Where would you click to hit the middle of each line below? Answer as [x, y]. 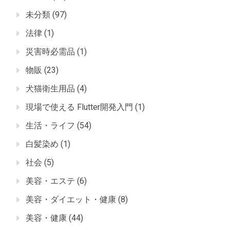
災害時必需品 [50, 51]
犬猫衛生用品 [50, 88]
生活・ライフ [50, 125]
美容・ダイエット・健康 [71, 199]
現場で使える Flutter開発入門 [79, 107]
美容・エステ [50, 181]
